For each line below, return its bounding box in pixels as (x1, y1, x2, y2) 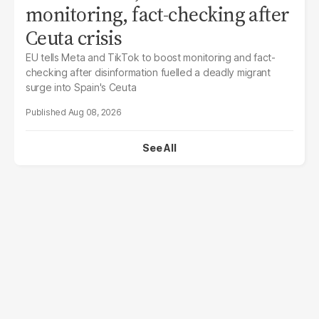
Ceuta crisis (26, 23, 122, 51)
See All (142, 141, 177, 154)
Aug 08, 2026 (68, 106, 122, 117)
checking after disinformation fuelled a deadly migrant (26, 66, 271, 78)
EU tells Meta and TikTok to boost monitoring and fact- (26, 51, 276, 63)
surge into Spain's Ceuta (26, 80, 137, 93)
